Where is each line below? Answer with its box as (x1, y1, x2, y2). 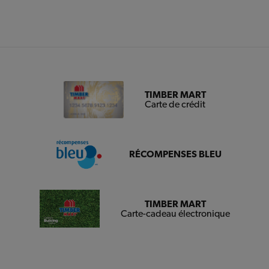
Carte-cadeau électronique (120, 207, 230, 219)
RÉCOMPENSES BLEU (128, 148, 222, 160)
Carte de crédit (145, 98, 205, 110)
